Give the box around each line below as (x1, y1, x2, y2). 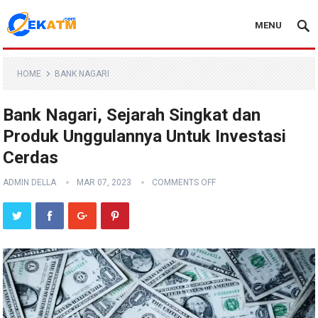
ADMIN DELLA (3, 177, 57, 187)
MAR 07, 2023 (77, 177, 132, 187)
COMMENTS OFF (152, 177, 216, 187)
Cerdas (3, 148, 59, 168)
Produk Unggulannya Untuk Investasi (3, 126, 287, 146)
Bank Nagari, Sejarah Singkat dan (3, 105, 261, 125)
